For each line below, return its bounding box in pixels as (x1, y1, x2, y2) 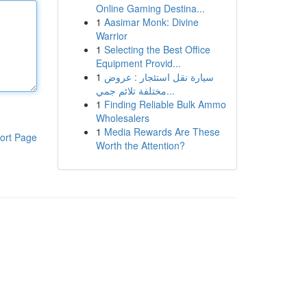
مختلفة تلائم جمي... (166, 84, 175, 97)
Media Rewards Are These (103, 125, 220, 138)
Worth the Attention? (95, 138, 185, 152)
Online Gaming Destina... (95, 1, 205, 15)
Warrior (95, 29, 127, 42)
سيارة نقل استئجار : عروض (103, 70, 214, 84)
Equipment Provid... (95, 56, 181, 70)
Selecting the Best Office (103, 42, 210, 56)
